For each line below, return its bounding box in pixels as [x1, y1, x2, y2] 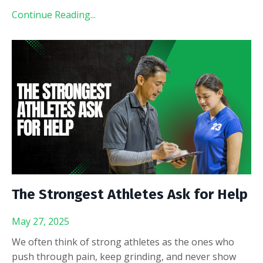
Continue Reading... [12, 8, 96, 21]
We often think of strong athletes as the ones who [12, 235, 234, 249]
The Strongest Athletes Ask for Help [12, 186, 248, 203]
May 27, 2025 [12, 215, 69, 228]
